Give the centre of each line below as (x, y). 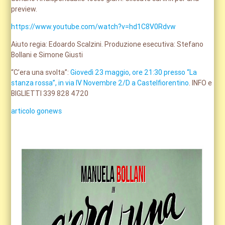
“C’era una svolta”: (41, 73)
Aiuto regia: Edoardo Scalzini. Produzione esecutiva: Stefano (107, 44)
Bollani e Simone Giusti (47, 55)
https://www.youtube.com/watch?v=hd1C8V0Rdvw (94, 27)
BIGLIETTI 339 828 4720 (50, 94)
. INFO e (201, 83)
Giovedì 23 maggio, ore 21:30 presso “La (134, 73)
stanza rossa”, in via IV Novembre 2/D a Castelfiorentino (100, 83)
